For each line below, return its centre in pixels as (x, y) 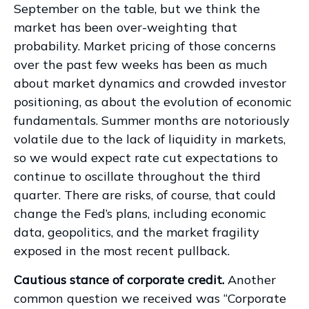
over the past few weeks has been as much (141, 64)
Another (250, 279)
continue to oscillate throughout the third (137, 176)
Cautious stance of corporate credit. (119, 279)
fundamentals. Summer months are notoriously (152, 120)
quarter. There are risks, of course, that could (145, 195)
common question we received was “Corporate (150, 298)
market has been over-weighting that (126, 27)
